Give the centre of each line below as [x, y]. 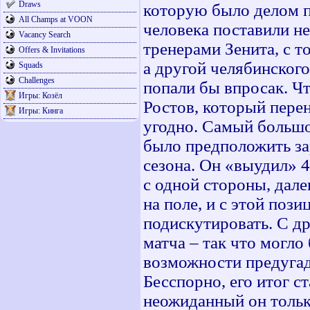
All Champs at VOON [56, 19]
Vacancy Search [45, 35]
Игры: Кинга [41, 111]
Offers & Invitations [52, 50]
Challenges [37, 80]
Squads [31, 65]
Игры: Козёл [40, 95]
